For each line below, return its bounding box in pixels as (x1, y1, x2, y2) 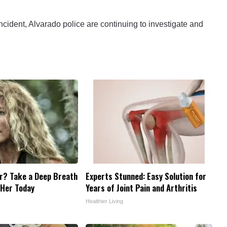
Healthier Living (86, 198, 123, 205)
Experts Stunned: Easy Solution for (86, 170, 206, 183)
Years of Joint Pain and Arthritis (86, 181, 197, 195)
